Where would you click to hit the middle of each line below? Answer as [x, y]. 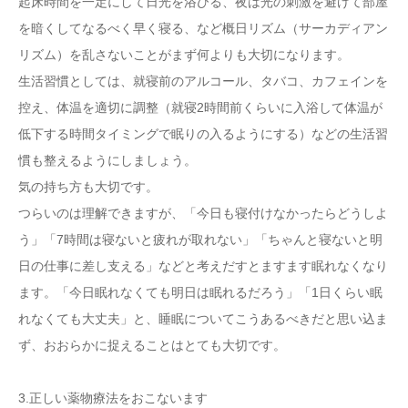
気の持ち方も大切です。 [88, 187]
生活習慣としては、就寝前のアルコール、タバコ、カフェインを [203, 81]
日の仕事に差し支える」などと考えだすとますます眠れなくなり [203, 266]
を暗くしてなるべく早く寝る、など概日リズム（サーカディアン [203, 28]
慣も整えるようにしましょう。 [107, 160]
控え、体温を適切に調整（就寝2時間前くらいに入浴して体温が [200, 107]
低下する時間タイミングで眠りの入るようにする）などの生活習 [203, 134]
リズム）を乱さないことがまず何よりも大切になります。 [184, 55]
